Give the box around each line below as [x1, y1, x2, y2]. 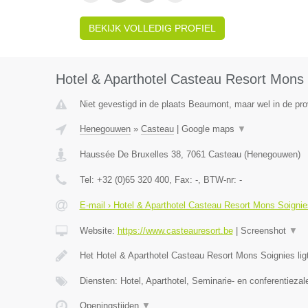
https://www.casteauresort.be [117, 225, 233, 236]
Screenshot [240, 225, 289, 236]
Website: [79, 225, 118, 236]
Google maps [181, 124, 237, 134]
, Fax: [168, 175, 195, 185]
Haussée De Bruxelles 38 [79, 149, 181, 159]
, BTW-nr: [197, 175, 239, 185]
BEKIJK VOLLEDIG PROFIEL [88, 23, 216, 34]
